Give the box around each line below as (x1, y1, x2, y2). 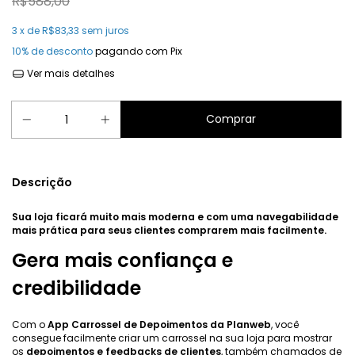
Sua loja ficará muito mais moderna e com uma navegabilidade (12, 210, 338, 223)
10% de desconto (12, 44, 93, 58)
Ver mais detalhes (24, 67, 115, 80)
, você (271, 317, 299, 331)
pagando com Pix (93, 44, 182, 58)
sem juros (82, 24, 129, 37)
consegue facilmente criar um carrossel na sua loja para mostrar (12, 330, 332, 345)
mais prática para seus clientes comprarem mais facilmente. (12, 223, 326, 237)
